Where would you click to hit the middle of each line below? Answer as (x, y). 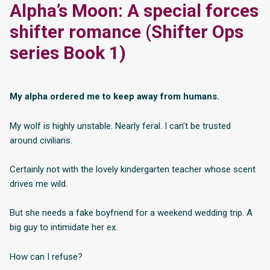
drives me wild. (39, 184)
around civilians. (41, 140)
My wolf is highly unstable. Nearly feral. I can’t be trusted (120, 126)
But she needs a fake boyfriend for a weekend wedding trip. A (131, 213)
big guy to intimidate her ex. (64, 228)
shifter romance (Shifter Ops (127, 32)
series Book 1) (68, 53)
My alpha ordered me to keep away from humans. (115, 97)
